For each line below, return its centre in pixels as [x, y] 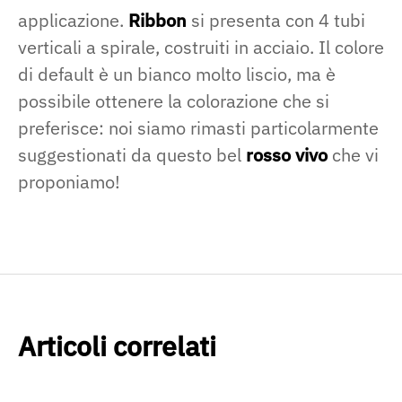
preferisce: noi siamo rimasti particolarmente [198, 128]
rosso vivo [287, 155]
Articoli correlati [117, 346]
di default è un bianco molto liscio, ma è [177, 74]
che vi [353, 155]
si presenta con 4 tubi [276, 21]
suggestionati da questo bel [132, 155]
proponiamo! [69, 182]
